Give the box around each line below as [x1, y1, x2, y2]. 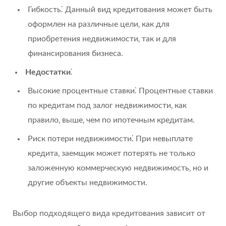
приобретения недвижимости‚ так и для [28, 34, 176, 43]
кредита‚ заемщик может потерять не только [28, 149, 195, 157]
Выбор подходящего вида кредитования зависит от [13, 209, 205, 217]
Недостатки [25, 68, 71, 76]
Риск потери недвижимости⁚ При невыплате [28, 134, 193, 143]
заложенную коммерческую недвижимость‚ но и [28, 163, 208, 172]
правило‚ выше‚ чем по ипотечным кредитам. [28, 116, 195, 124]
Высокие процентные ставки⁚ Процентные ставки [28, 86, 213, 95]
